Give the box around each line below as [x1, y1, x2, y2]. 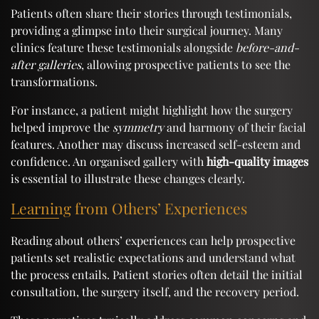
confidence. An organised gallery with [11, 153, 206, 169]
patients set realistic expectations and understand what [11, 249, 296, 265]
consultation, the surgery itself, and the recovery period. [11, 283, 299, 299]
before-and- [236, 39, 299, 55]
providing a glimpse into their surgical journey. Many [11, 22, 283, 38]
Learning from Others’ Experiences [11, 197, 247, 218]
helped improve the [11, 119, 113, 135]
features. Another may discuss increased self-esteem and [11, 136, 300, 152]
